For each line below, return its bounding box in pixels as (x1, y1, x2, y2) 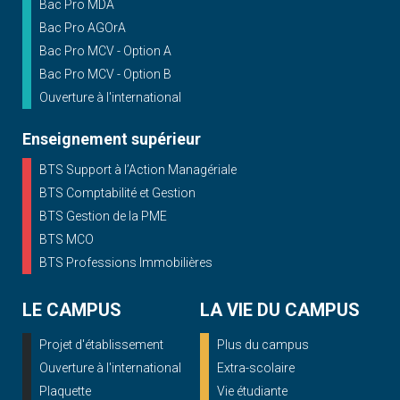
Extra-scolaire (217, 361, 295, 376)
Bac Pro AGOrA (39, 21, 126, 36)
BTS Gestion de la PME (39, 209, 167, 224)
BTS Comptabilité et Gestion (39, 186, 196, 201)
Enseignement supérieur (22, 129, 201, 149)
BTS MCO (39, 232, 94, 247)
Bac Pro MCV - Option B (39, 67, 171, 82)
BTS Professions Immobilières (39, 255, 212, 271)
